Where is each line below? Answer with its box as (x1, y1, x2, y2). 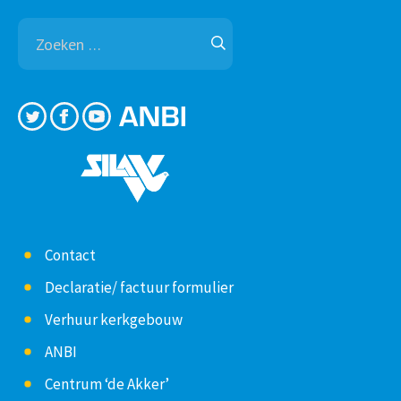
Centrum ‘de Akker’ (45, 373, 169, 394)
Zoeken (185, 19, 235, 40)
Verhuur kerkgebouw (45, 309, 183, 329)
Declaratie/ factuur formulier (45, 277, 234, 297)
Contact (45, 244, 96, 265)
